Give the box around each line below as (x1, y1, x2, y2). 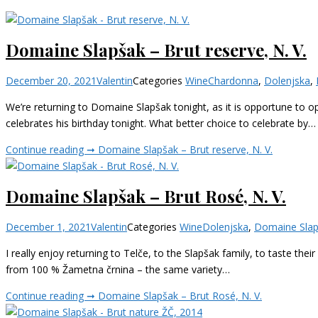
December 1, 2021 (6, 219, 91, 234)
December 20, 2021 (6, 73, 97, 87)
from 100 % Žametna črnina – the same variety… (6, 262, 230, 276)
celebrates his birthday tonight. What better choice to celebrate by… (6, 116, 316, 130)
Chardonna (208, 73, 258, 87)
